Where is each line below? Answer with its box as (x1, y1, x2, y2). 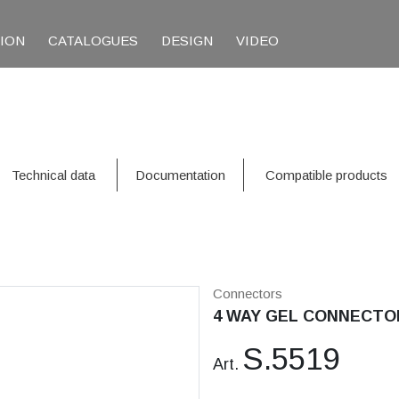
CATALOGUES (48, 33, 139, 49)
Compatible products (265, 167, 387, 183)
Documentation (135, 167, 225, 183)
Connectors (213, 286, 282, 302)
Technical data (12, 167, 95, 183)
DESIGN (161, 33, 214, 49)
